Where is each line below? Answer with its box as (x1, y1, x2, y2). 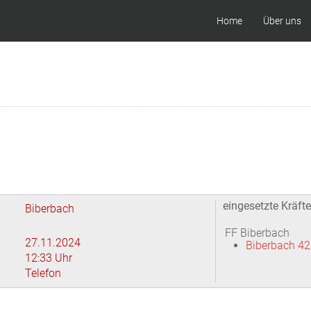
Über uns (263, 15, 301, 26)
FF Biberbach (225, 226, 289, 239)
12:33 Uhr (25, 251, 72, 264)
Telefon (25, 267, 61, 280)
